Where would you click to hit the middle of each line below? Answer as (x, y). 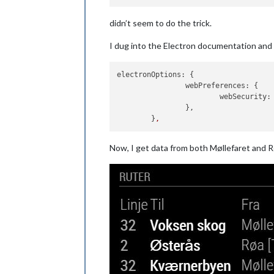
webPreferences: (218, 85)
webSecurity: (246, 96)
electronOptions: (151, 74)
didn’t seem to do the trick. (161, 23)
